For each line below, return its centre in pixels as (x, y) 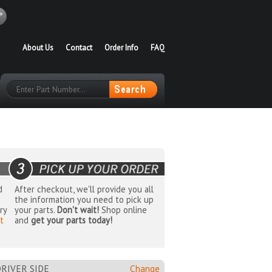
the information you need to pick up (84, 200)
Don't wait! (78, 210)
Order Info (121, 48)
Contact (79, 48)
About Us (38, 48)
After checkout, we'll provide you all (84, 189)
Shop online (123, 210)
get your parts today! (71, 220)
